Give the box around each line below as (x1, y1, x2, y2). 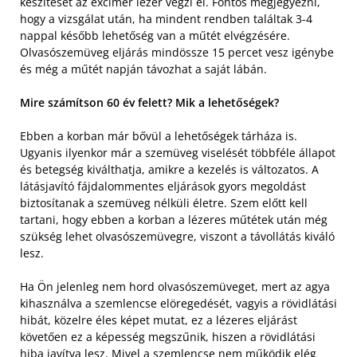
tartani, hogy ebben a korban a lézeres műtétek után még (20, 211, 328, 227)
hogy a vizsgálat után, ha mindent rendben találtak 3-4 (20, 10, 312, 26)
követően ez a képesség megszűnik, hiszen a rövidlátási (20, 328, 316, 344)
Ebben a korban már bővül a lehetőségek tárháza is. (20, 127, 297, 143)
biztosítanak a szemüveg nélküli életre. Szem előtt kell (20, 194, 308, 210)
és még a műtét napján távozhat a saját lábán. (20, 61, 267, 76)
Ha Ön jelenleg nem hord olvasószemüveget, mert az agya (20, 278, 330, 294)
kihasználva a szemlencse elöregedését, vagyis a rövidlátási (20, 295, 337, 311)
